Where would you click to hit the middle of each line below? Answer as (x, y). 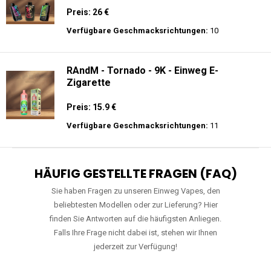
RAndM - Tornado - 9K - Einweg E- (142, 70)
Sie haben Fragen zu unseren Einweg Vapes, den (135, 191)
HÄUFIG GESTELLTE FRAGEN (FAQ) (135, 174)
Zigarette (89, 83)
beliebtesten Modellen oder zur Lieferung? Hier (135, 205)
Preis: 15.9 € (91, 107)
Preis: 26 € (88, 12)
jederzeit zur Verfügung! (135, 247)
